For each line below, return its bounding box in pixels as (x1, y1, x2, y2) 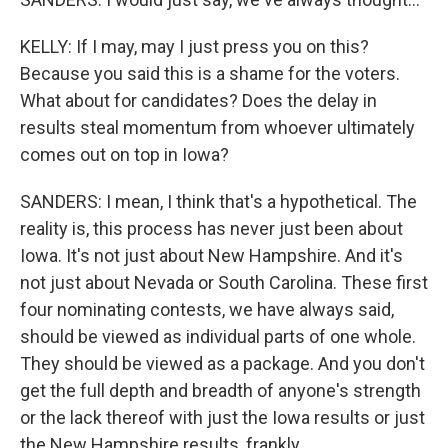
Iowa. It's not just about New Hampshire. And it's (20, 245, 403, 266)
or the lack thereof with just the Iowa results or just (20, 407, 425, 428)
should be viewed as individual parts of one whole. (20, 326, 416, 347)
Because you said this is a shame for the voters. (20, 63, 400, 84)
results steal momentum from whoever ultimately (20, 117, 415, 138)
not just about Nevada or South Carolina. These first (20, 272, 428, 293)
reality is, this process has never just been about (20, 218, 403, 239)
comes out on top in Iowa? (20, 144, 229, 165)
